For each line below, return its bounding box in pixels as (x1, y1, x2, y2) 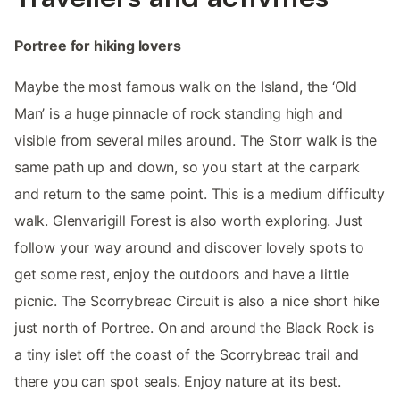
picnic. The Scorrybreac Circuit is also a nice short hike (14, 292, 379, 311)
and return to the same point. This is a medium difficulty (14, 185, 385, 204)
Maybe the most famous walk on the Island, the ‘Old (14, 78, 358, 96)
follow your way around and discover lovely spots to (14, 238, 365, 257)
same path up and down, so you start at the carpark (14, 158, 361, 177)
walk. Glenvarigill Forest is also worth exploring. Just (14, 212, 363, 230)
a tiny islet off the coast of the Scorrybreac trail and (14, 346, 360, 364)
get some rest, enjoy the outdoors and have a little (14, 265, 350, 284)
